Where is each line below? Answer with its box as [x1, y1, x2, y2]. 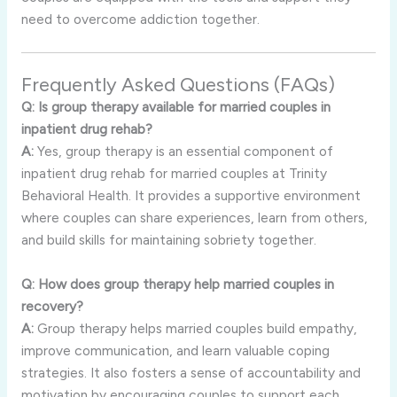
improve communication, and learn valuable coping [20, 341, 330, 359]
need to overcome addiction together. [20, 10, 260, 27]
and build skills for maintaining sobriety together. [20, 230, 316, 248]
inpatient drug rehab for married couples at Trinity [20, 164, 327, 182]
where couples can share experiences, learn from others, [20, 208, 368, 226]
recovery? [20, 297, 83, 315]
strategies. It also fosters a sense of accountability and [20, 363, 361, 381]
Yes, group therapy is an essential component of [33, 142, 333, 160]
